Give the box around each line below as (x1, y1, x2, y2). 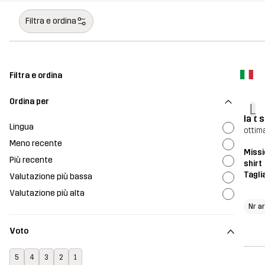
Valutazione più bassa (9, 171, 92, 182)
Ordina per (9, 96, 49, 106)
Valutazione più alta (9, 188, 85, 198)
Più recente (9, 154, 53, 165)
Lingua (9, 121, 34, 132)
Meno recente (9, 138, 62, 148)
